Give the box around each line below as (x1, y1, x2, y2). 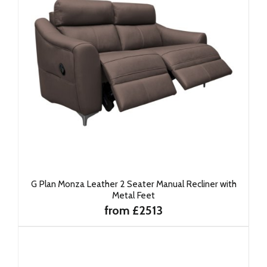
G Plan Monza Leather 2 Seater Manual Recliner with (30, 178, 237, 190)
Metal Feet (112, 190, 155, 201)
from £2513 (104, 203, 163, 218)
